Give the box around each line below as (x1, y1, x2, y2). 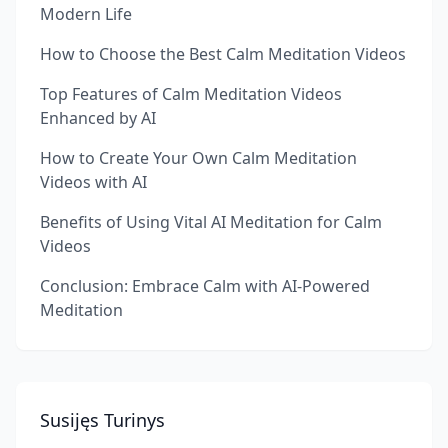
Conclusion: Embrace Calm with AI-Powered (40, 275, 370, 297)
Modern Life (40, 3, 132, 25)
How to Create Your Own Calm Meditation (40, 147, 357, 169)
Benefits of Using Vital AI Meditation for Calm (40, 211, 382, 233)
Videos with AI (40, 171, 147, 193)
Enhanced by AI (40, 107, 156, 129)
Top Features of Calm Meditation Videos (40, 83, 342, 105)
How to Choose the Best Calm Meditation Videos (40, 43, 406, 65)
